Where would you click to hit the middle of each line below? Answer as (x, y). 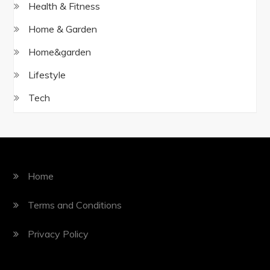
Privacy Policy (58, 234)
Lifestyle (47, 74)
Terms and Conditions (75, 205)
